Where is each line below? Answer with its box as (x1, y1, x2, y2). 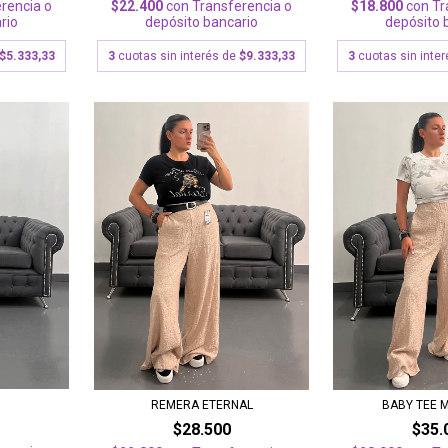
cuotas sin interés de (118, 48, 240, 63)
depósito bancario (145, 13, 259, 30)
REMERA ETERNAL (150, 397, 253, 412)
